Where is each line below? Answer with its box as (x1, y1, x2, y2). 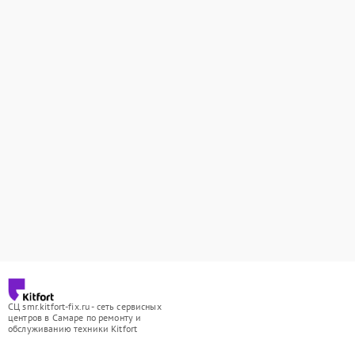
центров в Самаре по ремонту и (8, 311, 142, 323)
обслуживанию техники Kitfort (8, 323, 138, 334)
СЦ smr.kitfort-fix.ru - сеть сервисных (8, 300, 162, 312)
